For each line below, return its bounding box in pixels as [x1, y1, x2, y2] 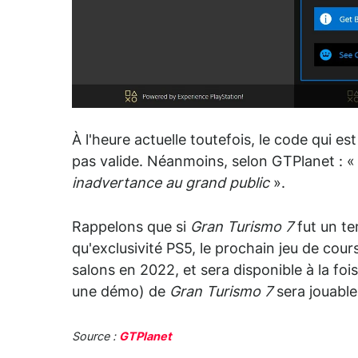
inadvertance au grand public [72, 176, 273, 191]
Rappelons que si [72, 220, 190, 235]
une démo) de [72, 284, 169, 300]
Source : [72, 330, 119, 343]
